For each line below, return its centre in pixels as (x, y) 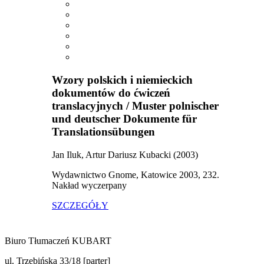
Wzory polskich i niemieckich (122, 80)
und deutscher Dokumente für (124, 118)
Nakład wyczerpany (89, 185)
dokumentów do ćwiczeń (111, 93)
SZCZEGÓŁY (80, 205)
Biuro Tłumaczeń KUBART (58, 240)
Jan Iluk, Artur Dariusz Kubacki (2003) (125, 154)
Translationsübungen (103, 131)
